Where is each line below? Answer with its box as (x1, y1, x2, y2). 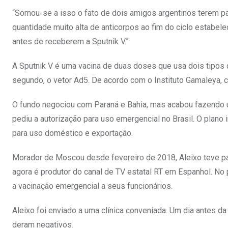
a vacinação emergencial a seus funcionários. (12, 181, 173, 191)
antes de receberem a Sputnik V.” (12, 37, 129, 47)
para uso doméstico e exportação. (12, 128, 133, 138)
